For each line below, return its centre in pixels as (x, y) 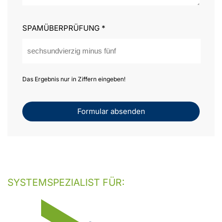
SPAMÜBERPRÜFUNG (62, 28)
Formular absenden (111, 111)
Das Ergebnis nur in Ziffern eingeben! (74, 79)
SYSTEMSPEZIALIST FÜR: (66, 182)
